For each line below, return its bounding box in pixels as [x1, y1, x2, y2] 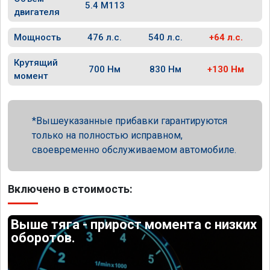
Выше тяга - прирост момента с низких [11, 217, 257, 232]
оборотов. [11, 230, 76, 245]
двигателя [14, 7, 60, 17]
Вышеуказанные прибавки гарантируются [36, 115, 227, 127]
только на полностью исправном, [32, 130, 183, 141]
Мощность [14, 32, 61, 43]
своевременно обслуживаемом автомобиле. [32, 144, 236, 155]
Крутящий [14, 57, 58, 68]
